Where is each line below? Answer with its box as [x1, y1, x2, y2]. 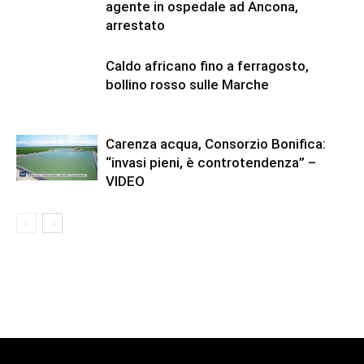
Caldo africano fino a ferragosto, [106, 58, 309, 75]
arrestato [106, 17, 165, 34]
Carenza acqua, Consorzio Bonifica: [106, 136, 326, 153]
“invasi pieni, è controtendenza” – [106, 154, 316, 171]
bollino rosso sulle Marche [106, 76, 269, 93]
